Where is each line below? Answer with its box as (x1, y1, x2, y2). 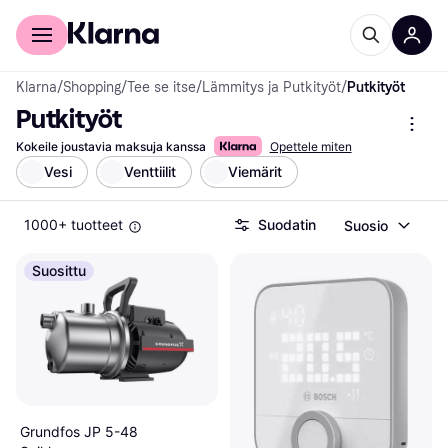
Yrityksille (81, 6, 140, 22)
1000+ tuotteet (24, 216, 123, 233)
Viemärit (228, 163, 282, 180)
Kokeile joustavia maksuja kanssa (16, 139, 206, 154)
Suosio (344, 216, 388, 234)
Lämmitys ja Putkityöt (202, 79, 341, 96)
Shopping (63, 79, 121, 96)
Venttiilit (124, 163, 176, 180)
